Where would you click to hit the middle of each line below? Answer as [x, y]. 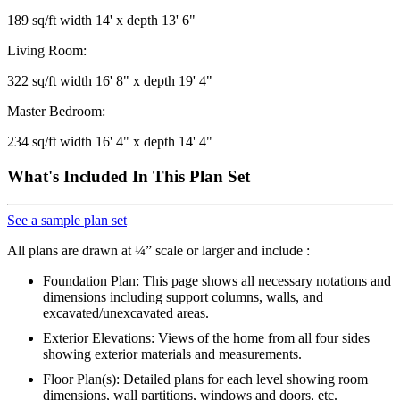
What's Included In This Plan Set [129, 176]
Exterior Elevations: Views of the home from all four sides [206, 337]
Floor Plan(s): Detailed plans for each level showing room [205, 379]
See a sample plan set [67, 220]
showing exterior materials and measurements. [172, 354]
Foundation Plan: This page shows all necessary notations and [217, 280]
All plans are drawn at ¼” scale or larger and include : [158, 250]
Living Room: [47, 51]
